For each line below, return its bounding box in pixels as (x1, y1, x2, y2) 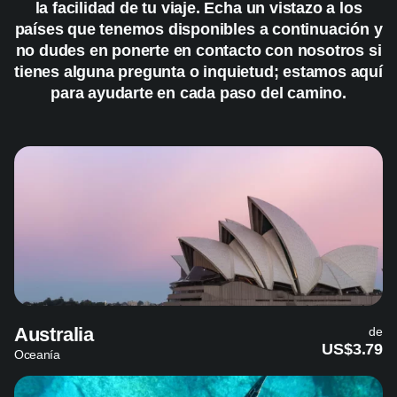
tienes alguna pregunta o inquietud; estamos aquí (14, 62, 383, 81)
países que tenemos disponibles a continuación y (14, 19, 383, 38)
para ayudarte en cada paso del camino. (51, 83, 346, 102)
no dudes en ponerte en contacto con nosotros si (15, 41, 382, 59)
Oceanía (14, 346, 60, 362)
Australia (14, 323, 94, 346)
